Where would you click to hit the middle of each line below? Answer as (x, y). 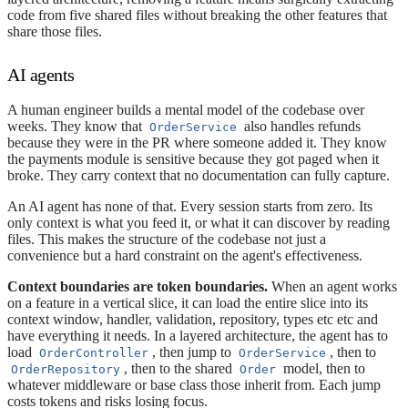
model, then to (322, 368)
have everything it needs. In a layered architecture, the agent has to (198, 335)
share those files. (55, 31)
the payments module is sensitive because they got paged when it (193, 158)
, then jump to (194, 352)
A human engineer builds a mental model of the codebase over (186, 109)
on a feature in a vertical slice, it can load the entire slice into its (188, 302)
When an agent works (332, 286)
